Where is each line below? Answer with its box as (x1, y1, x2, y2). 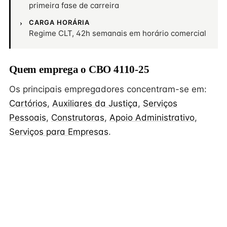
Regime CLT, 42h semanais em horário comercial (29, 28, 206, 38)
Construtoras (51, 112, 104, 123)
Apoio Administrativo (109, 112, 195, 123)
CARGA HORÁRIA (29, 18, 90, 26)
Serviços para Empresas (9, 127, 108, 137)
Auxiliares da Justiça (52, 98, 138, 108)
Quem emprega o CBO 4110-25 (9, 63, 149, 75)
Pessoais (9, 112, 46, 123)
